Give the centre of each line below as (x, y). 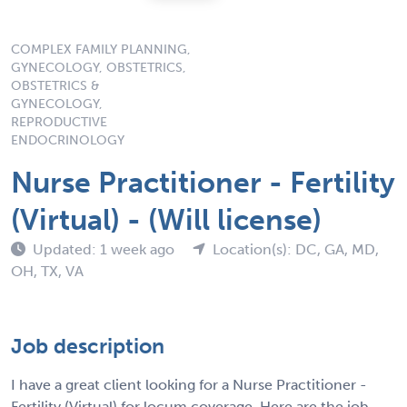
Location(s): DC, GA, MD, (296, 249)
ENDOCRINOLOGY (68, 140)
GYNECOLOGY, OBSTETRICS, (99, 67)
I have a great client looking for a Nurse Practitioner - (189, 384)
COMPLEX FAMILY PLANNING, (101, 49)
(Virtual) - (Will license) (166, 219)
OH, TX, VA (47, 271)
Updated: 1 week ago (105, 249)
